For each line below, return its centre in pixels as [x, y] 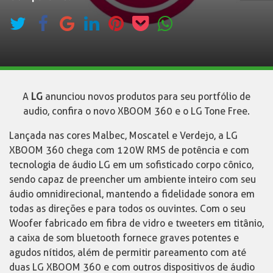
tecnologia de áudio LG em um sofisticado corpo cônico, [131, 165]
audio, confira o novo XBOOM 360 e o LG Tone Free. [136, 111]
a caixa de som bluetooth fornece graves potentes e [124, 238]
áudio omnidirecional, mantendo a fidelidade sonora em [132, 194]
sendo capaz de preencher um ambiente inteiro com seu [133, 179]
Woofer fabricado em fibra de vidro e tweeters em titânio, [136, 223]
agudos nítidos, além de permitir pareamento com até [128, 252]
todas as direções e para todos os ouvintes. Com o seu [127, 208]
